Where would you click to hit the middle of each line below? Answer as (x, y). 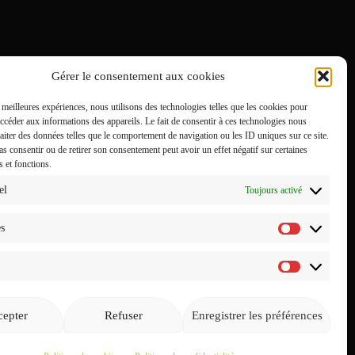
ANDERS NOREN (115, 320)
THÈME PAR (38, 320)
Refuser (124, 315)
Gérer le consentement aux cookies (139, 76)
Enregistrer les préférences (257, 315)
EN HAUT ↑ (205, 320)
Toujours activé (273, 190)
